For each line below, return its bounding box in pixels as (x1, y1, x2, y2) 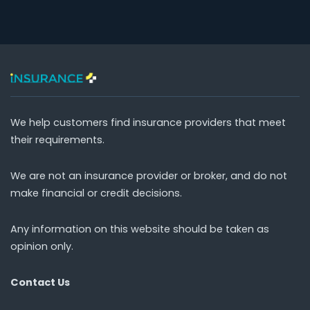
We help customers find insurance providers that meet (10, 116, 286, 130)
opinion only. (10, 239, 73, 253)
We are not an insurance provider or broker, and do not (10, 169, 287, 183)
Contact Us (10, 275, 70, 289)
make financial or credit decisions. (10, 186, 182, 201)
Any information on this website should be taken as (10, 221, 269, 236)
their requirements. (10, 133, 104, 147)
